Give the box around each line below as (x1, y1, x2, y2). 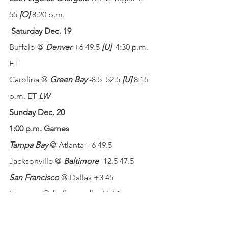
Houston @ (9, 189, 51, 198)
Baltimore (64, 156, 99, 166)
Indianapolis (51, 189, 96, 198)
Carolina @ (9, 75, 50, 84)
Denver (46, 42, 72, 52)
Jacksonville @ (9, 156, 64, 166)
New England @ (9, 205, 68, 215)
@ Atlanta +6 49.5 (50, 140, 112, 150)
